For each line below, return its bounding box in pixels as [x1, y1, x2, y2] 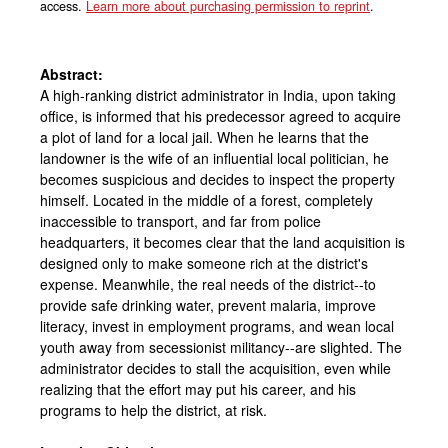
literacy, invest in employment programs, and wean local [40, 315, 394, 336]
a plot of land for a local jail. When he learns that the [40, 126, 369, 147]
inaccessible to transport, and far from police [40, 210, 321, 231]
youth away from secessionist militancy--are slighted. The [40, 336, 402, 357]
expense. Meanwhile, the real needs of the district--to [40, 273, 376, 294]
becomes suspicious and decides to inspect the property [40, 168, 395, 189]
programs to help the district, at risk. [40, 399, 267, 420]
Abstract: [40, 63, 103, 84]
